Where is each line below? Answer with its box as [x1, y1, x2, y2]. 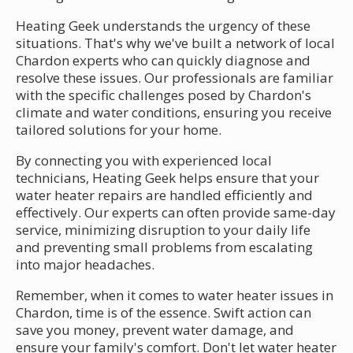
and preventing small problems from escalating [16, 237, 313, 256]
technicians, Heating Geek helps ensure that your [16, 168, 319, 187]
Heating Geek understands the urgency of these [16, 16, 310, 35]
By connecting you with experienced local [16, 150, 272, 169]
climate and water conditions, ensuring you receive [16, 102, 332, 121]
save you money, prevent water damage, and [16, 320, 294, 339]
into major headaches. [16, 255, 154, 273]
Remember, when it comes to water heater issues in [16, 285, 333, 304]
